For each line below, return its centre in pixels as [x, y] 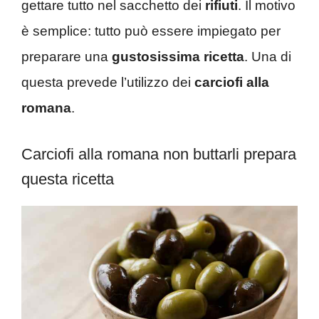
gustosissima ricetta [178, 57]
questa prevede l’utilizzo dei [108, 83]
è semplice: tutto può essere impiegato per [151, 31]
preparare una [67, 57]
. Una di [268, 57]
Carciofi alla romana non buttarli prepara [159, 154]
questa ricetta [68, 179]
